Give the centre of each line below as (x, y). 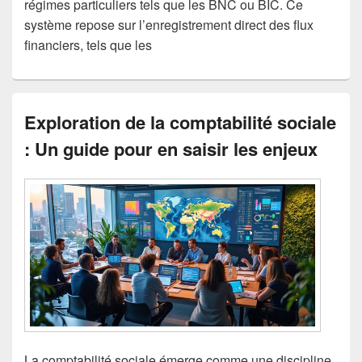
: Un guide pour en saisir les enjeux (171, 149)
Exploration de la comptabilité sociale (180, 122)
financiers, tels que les (88, 45)
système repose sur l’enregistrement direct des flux (169, 25)
